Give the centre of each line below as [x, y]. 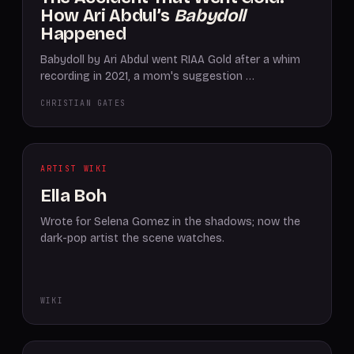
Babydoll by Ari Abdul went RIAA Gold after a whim [170, 60]
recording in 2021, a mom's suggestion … [147, 76]
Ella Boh [73, 196]
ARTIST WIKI [74, 169]
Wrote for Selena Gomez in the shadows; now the [170, 222]
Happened [83, 34]
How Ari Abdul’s [107, 16]
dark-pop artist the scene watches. [132, 238]
